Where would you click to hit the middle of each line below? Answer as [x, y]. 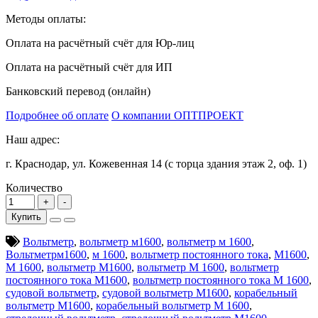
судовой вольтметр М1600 [165, 292]
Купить [26, 216]
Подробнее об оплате [57, 115]
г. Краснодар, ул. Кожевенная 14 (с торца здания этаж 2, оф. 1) [156, 163]
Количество [34, 187]
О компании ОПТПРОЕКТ [177, 115]
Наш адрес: [33, 139]
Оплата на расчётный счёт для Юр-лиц [100, 43]
